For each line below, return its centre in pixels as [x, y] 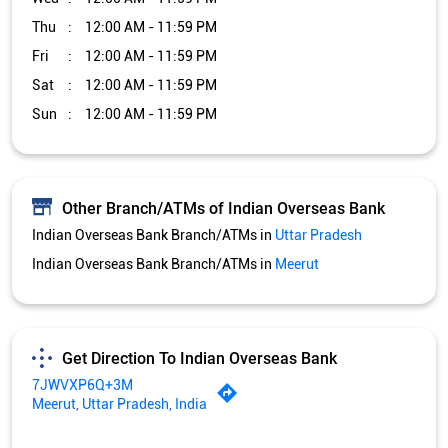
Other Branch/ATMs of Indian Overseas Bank [223, 208]
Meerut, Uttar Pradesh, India [119, 404]
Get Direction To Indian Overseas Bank [199, 358]
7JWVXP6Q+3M [82, 385]
